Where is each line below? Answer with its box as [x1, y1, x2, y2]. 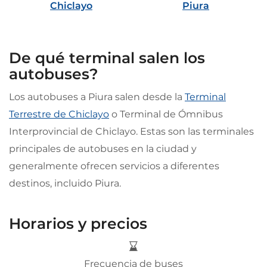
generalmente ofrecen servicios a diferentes [9, 160, 219, 172]
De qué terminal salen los [9, 48, 205, 67]
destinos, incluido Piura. [9, 177, 121, 189]
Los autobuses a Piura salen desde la [9, 91, 185, 103]
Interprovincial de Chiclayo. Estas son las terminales [9, 125, 254, 137]
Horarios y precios [9, 214, 147, 232]
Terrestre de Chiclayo [9, 108, 109, 120]
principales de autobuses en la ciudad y [9, 142, 197, 154]
